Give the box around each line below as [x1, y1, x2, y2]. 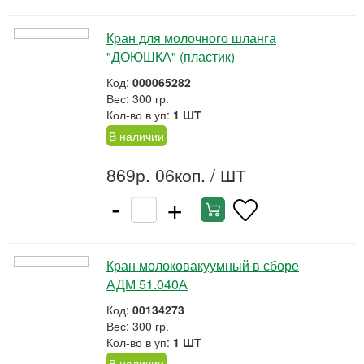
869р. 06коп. [106, 162, 206, 187]
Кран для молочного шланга [106, 28, 276, 47]
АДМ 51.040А [106, 275, 188, 293]
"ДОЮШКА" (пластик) [106, 47, 235, 66]
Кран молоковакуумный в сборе [106, 256, 299, 275]
